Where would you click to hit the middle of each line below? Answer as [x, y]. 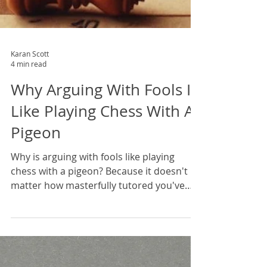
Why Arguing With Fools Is [104, 149]
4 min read [29, 123]
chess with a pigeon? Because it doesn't [99, 230]
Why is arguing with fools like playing [93, 216]
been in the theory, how [64, 259]
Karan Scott [30, 112]
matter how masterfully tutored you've [98, 244]
